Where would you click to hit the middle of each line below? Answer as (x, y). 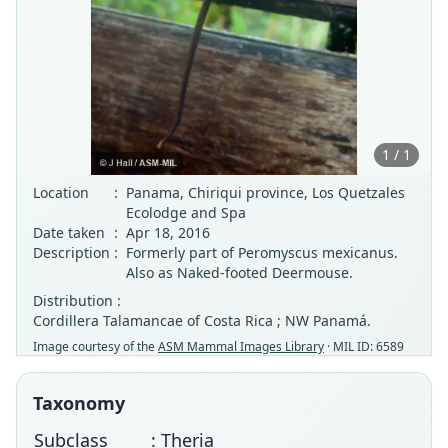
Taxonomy (79, 403)
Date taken (69, 232)
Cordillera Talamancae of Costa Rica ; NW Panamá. (202, 320)
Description (71, 252)
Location (61, 192)
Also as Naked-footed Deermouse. (239, 272)
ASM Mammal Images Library (241, 346)
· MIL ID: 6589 (364, 346)
